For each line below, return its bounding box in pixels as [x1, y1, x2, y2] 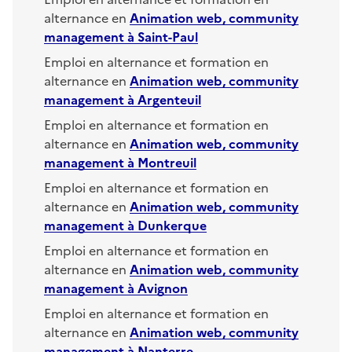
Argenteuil [137, 90, 201, 108]
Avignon [137, 278, 188, 296]
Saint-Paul [137, 27, 198, 45]
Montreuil [137, 152, 196, 170]
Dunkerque [137, 215, 207, 233]
